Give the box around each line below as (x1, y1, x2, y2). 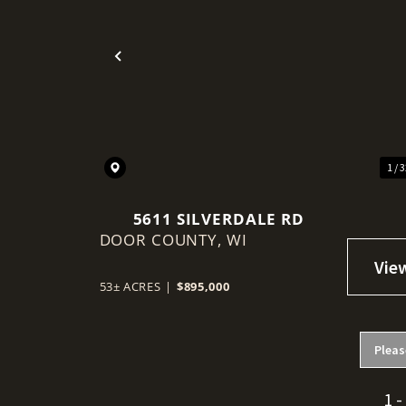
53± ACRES (99, 277, 161, 295)
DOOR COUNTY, (99, 228, 227, 250)
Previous (117, 56, 196, 85)
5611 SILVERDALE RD (132, 208, 304, 229)
